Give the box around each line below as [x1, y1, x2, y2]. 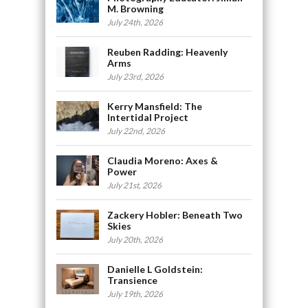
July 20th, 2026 [107, 234, 164, 245]
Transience [107, 274, 158, 286]
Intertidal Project [107, 111, 189, 123]
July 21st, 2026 [107, 179, 162, 190]
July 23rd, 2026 [107, 71, 164, 82]
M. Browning [107, 2, 164, 14]
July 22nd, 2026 [107, 125, 166, 136]
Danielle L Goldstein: [107, 263, 203, 275]
